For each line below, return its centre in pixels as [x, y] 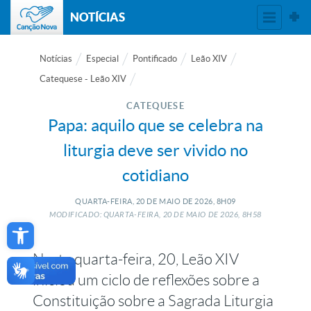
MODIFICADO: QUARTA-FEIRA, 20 [111, 215]
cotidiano [155, 175]
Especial [103, 59]
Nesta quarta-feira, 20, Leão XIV [136, 259]
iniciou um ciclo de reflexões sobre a [146, 280]
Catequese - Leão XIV [83, 79]
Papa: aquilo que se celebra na [155, 125]
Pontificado [155, 59]
